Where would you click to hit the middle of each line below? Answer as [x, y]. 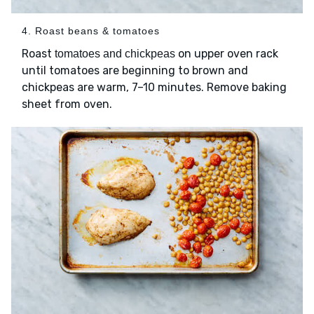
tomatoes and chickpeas [115, 53]
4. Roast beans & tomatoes [91, 30]
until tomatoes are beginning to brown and [135, 70]
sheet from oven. [67, 104]
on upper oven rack [227, 53]
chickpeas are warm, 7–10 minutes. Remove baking [154, 87]
